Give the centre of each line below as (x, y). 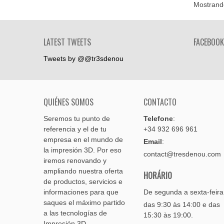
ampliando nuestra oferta (83, 171)
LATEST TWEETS (67, 42)
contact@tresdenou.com (182, 154)
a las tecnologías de (75, 213)
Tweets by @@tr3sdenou (83, 58)
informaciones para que (81, 192)
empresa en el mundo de (83, 139)
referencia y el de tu (75, 129)
